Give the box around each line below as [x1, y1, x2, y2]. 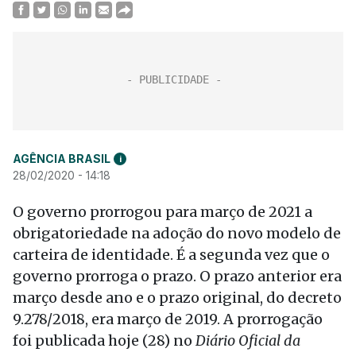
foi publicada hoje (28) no [13, 331, 195, 350]
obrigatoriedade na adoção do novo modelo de [13, 224, 341, 242]
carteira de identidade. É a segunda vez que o [13, 246, 330, 264]
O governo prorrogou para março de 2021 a [13, 203, 312, 221]
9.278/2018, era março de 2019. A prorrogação [13, 310, 323, 328]
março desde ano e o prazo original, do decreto [13, 288, 342, 307]
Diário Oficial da [195, 331, 300, 350]
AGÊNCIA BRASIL [13, 152, 110, 165]
